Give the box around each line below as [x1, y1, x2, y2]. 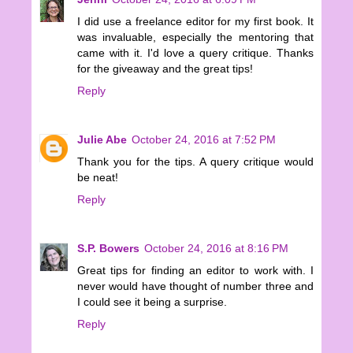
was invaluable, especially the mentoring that [77, 31, 314, 44]
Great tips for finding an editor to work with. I [77, 264, 314, 277]
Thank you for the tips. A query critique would [77, 155, 314, 169]
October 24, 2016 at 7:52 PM [132, 133, 276, 147]
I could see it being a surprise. [77, 295, 227, 309]
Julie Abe [77, 133, 127, 147]
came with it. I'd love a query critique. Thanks [77, 46, 314, 60]
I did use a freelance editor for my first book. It [77, 15, 314, 28]
